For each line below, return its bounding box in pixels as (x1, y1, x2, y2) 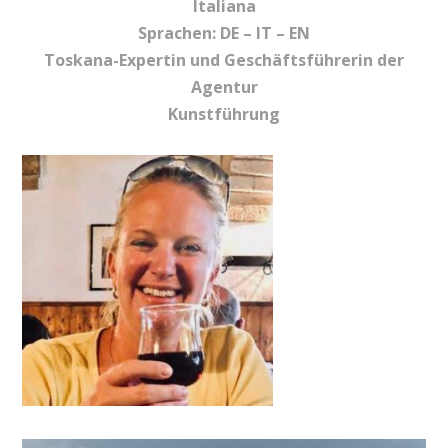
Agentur (190, 76, 258, 99)
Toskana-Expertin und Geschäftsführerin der (44, 49, 404, 72)
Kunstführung (168, 103, 280, 126)
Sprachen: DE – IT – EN (138, 22, 310, 45)
